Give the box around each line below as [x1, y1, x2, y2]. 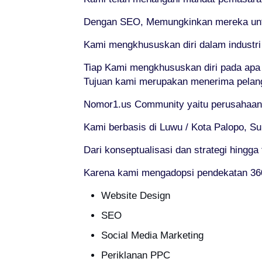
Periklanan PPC [101, 250, 170, 261]
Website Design [101, 190, 170, 201]
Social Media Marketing [101, 230, 204, 241]
